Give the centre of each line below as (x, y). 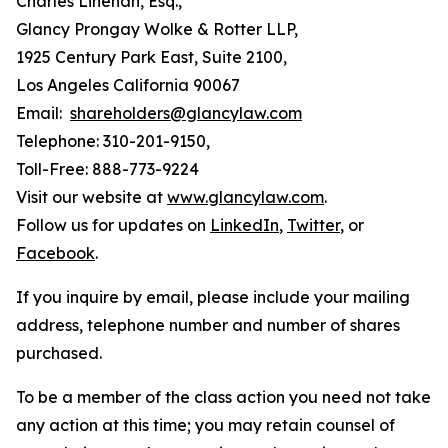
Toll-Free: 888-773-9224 (107, 169)
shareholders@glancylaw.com (186, 113)
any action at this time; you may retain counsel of (205, 425)
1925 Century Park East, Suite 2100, (151, 57)
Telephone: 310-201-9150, (113, 141)
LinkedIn (244, 225)
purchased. (59, 353)
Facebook (55, 253)
